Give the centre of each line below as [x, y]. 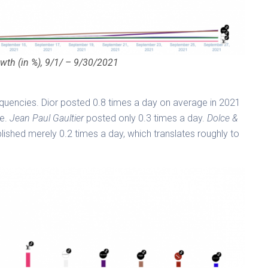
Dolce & [223, 118]
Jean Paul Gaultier [46, 118]
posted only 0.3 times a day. [146, 118]
